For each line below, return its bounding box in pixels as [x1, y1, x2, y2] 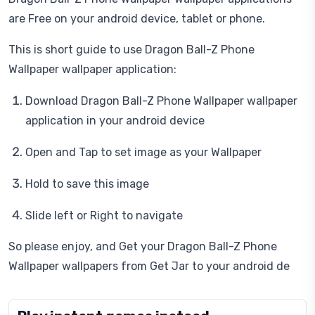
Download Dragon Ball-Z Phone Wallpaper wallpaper [25, 94, 297, 108]
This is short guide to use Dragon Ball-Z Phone [8, 43, 255, 56]
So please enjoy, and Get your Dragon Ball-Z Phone [8, 240, 277, 253]
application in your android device [25, 114, 205, 127]
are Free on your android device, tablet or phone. [8, 12, 265, 25]
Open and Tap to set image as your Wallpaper [25, 146, 262, 159]
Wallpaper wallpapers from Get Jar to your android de [8, 259, 290, 273]
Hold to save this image [25, 177, 149, 191]
